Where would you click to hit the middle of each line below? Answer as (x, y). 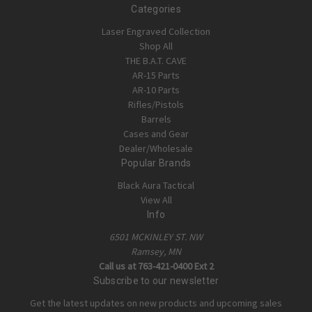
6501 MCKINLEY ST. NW (156, 236)
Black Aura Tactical (156, 185)
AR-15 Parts (156, 75)
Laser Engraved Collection (156, 31)
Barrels (156, 119)
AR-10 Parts (156, 89)
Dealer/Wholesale (156, 148)
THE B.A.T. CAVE (156, 60)
